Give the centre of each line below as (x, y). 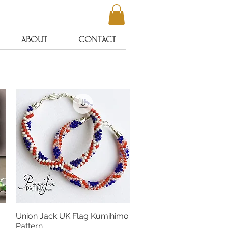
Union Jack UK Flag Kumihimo (72, 216)
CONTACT (97, 39)
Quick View (73, 216)
